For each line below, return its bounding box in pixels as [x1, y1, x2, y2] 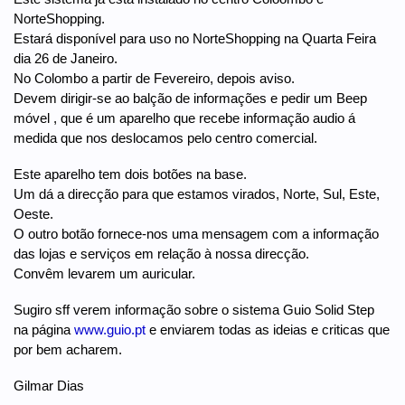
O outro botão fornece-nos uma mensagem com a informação [14, 225, 379, 241]
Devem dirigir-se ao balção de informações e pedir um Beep [14, 89, 367, 106]
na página [14, 321, 74, 337]
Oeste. [14, 205, 53, 221]
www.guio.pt [74, 321, 146, 337]
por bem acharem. [14, 341, 122, 357]
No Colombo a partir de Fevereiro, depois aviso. [14, 70, 295, 86]
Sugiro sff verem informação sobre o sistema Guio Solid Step [14, 301, 374, 317]
